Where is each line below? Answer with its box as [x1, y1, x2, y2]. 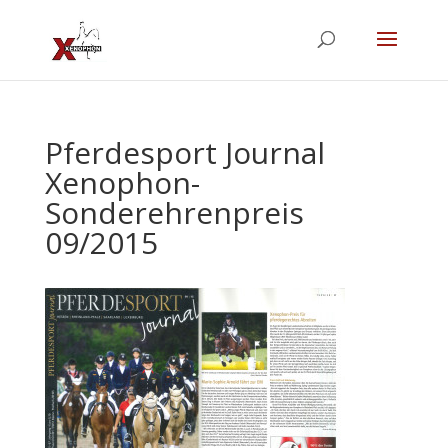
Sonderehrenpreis [44, 192, 304, 233]
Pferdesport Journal [44, 132, 325, 173]
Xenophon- [44, 162, 200, 203]
